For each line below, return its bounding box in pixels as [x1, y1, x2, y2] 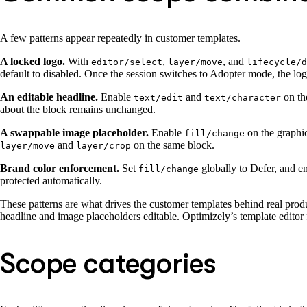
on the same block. [131, 139, 214, 151]
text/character [204, 93, 281, 103]
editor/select [91, 57, 162, 68]
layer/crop [76, 140, 131, 151]
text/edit [134, 93, 183, 103]
